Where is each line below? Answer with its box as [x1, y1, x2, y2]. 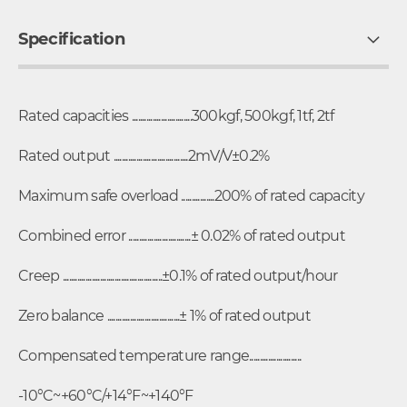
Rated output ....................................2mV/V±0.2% [18, 146, 273, 164]
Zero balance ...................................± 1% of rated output [18, 306, 314, 324]
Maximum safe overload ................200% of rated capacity [18, 186, 368, 204]
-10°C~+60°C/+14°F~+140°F [18, 386, 194, 404]
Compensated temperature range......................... [18, 346, 302, 364]
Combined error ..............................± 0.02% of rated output [18, 226, 349, 244]
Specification [18, 28, 125, 49]
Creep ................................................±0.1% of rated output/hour [18, 266, 341, 284]
